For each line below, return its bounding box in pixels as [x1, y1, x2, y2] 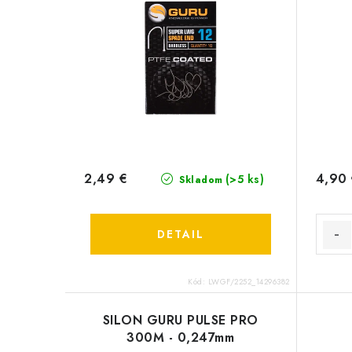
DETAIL [156, 225, 204, 242]
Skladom [175, 172, 223, 187]
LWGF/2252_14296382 [207, 275, 290, 288]
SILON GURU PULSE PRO [102, 310, 258, 329]
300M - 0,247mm [126, 328, 235, 346]
